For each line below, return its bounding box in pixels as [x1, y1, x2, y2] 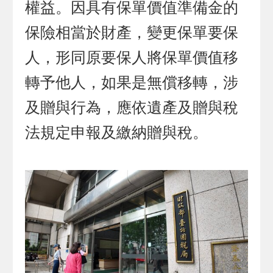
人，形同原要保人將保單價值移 [25, 49, 239, 66]
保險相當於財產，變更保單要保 [25, 24, 239, 41]
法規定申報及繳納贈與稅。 [25, 124, 208, 141]
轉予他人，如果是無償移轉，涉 [25, 74, 239, 91]
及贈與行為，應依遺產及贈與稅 [25, 99, 239, 116]
